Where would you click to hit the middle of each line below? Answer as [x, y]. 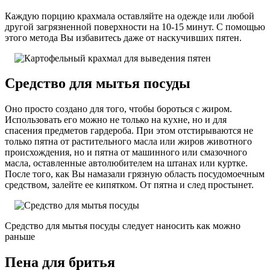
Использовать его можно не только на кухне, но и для [116, 120]
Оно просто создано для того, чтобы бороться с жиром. [118, 109]
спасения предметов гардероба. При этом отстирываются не [129, 131]
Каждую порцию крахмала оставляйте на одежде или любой [130, 16]
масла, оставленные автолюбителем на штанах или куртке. [126, 163]
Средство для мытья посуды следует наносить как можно [123, 226]
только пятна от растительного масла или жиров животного [128, 142]
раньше [20, 237]
